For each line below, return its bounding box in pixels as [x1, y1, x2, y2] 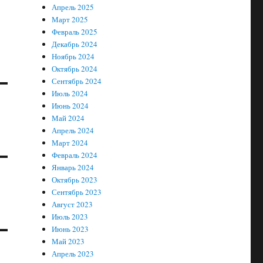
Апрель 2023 [52, 248, 95, 259]
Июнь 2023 [52, 224, 89, 234]
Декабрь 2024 [52, 39, 98, 49]
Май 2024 [52, 113, 85, 123]
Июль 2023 [52, 211, 89, 222]
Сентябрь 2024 [52, 76, 102, 86]
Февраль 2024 [52, 150, 98, 160]
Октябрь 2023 [52, 174, 98, 185]
